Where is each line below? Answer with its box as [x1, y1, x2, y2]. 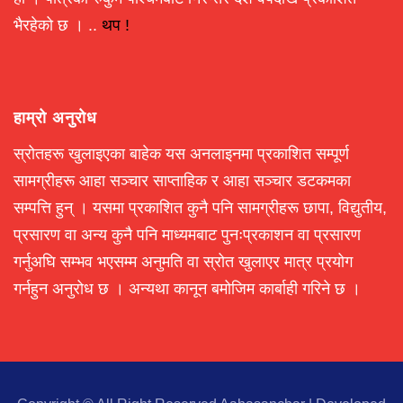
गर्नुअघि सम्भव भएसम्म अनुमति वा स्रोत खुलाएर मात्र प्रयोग [13, 252, 353, 271]
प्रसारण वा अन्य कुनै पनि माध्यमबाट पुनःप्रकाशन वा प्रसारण [13, 225, 361, 244]
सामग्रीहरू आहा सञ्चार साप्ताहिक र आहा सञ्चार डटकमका [13, 171, 351, 190]
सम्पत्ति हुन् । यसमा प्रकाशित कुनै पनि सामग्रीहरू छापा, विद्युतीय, [13, 198, 387, 217]
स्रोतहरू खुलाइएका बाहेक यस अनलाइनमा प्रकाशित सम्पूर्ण [13, 144, 349, 163]
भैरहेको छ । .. [13, 15, 102, 34]
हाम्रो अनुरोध [13, 107, 97, 128]
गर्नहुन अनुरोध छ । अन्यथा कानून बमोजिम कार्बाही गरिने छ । [13, 279, 361, 298]
